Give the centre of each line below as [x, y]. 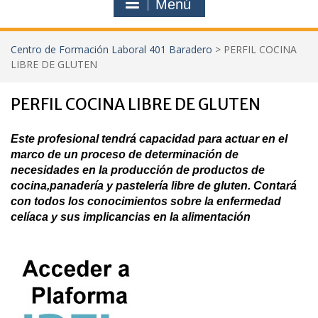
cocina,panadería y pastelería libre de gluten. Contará [154, 186]
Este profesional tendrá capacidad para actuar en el [149, 139]
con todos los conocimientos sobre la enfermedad [146, 201]
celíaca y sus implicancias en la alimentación [131, 217]
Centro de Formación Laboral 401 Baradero [111, 49]
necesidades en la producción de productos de [138, 170]
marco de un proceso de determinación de [125, 154]
